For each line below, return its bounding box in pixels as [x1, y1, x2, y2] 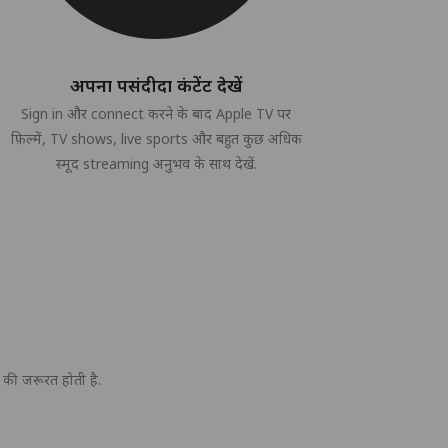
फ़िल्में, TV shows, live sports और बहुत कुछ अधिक [10, 129, 302, 148]
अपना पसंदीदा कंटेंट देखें [70, 73, 242, 97]
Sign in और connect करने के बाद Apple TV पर [21, 104, 291, 123]
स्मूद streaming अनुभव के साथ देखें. [55, 154, 257, 173]
